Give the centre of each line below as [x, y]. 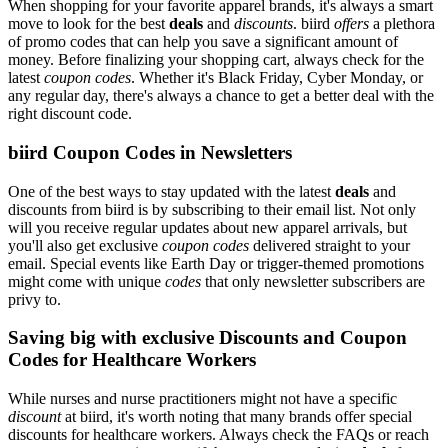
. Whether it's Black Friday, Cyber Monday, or [277, 78]
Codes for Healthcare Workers [132, 360]
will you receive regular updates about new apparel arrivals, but [207, 227]
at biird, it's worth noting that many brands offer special [236, 417]
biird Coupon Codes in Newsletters [150, 152]
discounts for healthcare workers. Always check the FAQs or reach [218, 435]
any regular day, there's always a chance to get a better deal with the [221, 96]
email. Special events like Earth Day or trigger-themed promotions [216, 263]
